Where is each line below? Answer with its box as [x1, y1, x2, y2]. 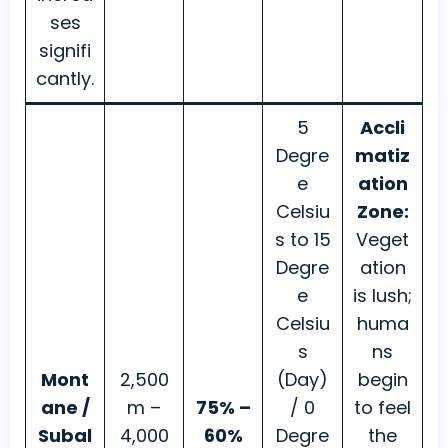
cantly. [36, 66, 94, 92]
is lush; [353, 283, 412, 309]
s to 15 [274, 227, 331, 253]
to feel [354, 395, 411, 421]
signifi [39, 38, 91, 64]
